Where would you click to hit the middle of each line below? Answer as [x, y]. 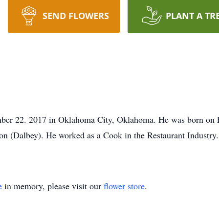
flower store [124, 186]
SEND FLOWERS [76, 16]
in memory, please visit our [53, 186]
